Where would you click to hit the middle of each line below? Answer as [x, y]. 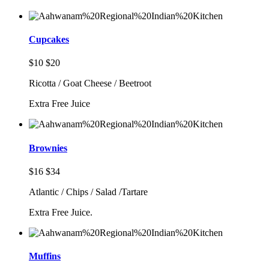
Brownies [48, 148]
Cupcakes [49, 40]
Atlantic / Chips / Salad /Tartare [88, 192]
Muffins [45, 256]
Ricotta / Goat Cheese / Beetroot [90, 83]
